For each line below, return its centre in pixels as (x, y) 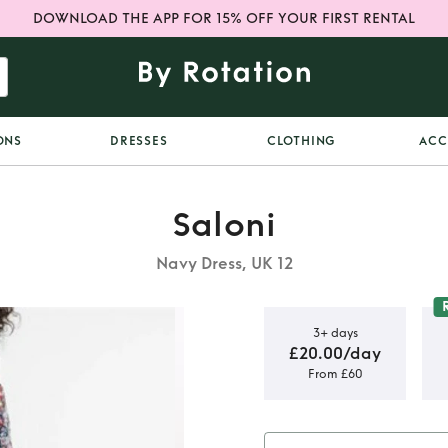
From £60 (335, 373)
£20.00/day (335, 353)
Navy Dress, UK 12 (224, 263)
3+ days (335, 332)
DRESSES (139, 141)
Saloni (224, 225)
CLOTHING (302, 141)
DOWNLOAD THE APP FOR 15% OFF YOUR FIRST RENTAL (224, 18)
